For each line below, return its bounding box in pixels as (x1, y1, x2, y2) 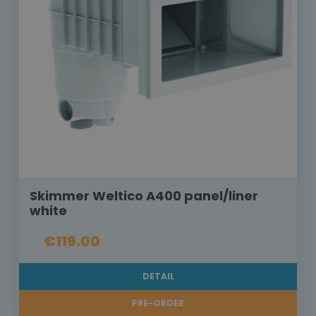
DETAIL (142, 270, 174, 283)
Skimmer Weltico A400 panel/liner (30, 187, 258, 205)
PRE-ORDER (132, 297, 184, 310)
